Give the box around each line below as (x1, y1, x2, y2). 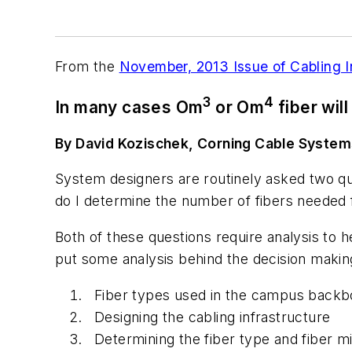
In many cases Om (55, 97, 203, 118)
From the (55, 57, 119, 75)
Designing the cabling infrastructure (94, 308, 331, 325)
